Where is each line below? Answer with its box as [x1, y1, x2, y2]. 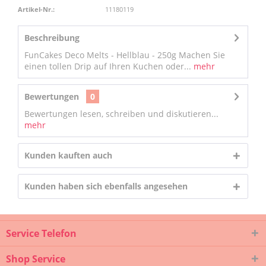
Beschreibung [24, 32, 80, 43]
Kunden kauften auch [24, 150, 112, 161]
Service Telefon [6, 227, 77, 240]
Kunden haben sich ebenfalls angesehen [24, 180, 188, 192]
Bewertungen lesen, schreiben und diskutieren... [24, 108, 218, 119]
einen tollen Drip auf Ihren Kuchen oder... [24, 61, 191, 72]
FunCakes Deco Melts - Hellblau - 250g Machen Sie [24, 49, 225, 61]
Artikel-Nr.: [18, 5, 55, 14]
